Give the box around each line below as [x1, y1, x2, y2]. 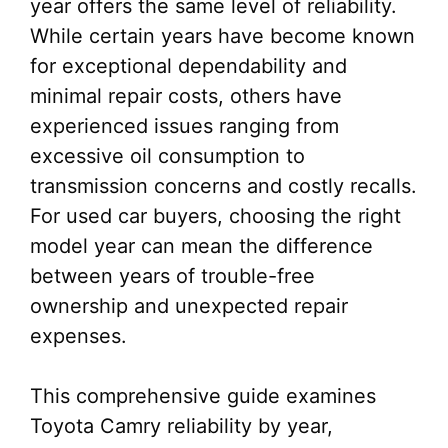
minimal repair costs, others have [30, 84, 342, 108]
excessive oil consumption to [30, 144, 305, 168]
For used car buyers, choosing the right [30, 204, 401, 228]
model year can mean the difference [30, 234, 373, 258]
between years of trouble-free [30, 264, 315, 288]
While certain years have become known [30, 24, 415, 48]
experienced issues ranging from [30, 114, 339, 138]
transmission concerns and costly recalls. [30, 174, 417, 198]
